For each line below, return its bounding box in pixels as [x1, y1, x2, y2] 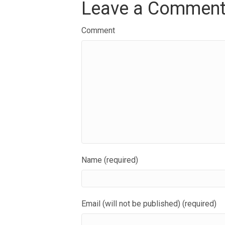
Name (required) [81, 155, 138, 165]
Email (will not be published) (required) [81, 199, 216, 208]
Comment [81, 26, 115, 35]
